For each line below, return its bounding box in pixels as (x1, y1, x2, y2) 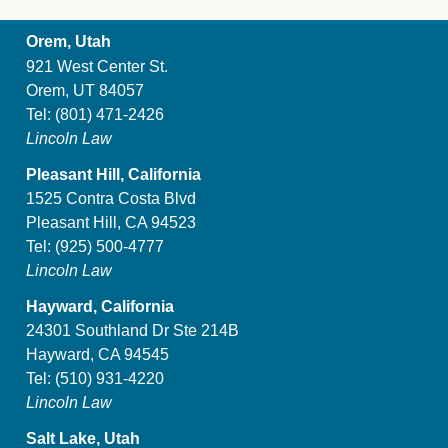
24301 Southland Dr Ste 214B (26, 322, 239, 340)
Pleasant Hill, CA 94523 (26, 213, 196, 231)
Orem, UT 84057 (26, 81, 144, 99)
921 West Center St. (26, 57, 168, 75)
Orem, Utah (26, 33, 111, 51)
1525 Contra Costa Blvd (26, 189, 196, 207)
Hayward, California (26, 297, 174, 315)
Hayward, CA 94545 (26, 346, 169, 364)
